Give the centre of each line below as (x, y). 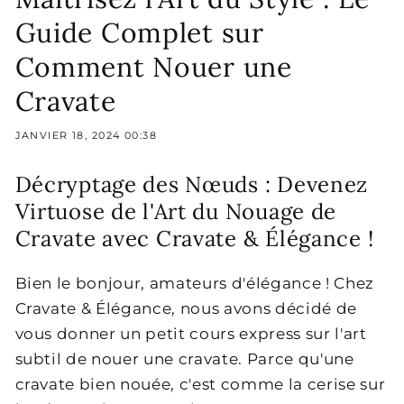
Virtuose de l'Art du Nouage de (176, 211)
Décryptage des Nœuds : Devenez (192, 184)
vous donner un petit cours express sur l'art (191, 333)
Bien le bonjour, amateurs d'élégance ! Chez (194, 283)
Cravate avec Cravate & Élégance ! (194, 238)
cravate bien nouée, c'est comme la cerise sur (200, 384)
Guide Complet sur (139, 32)
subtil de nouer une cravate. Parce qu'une (184, 358)
